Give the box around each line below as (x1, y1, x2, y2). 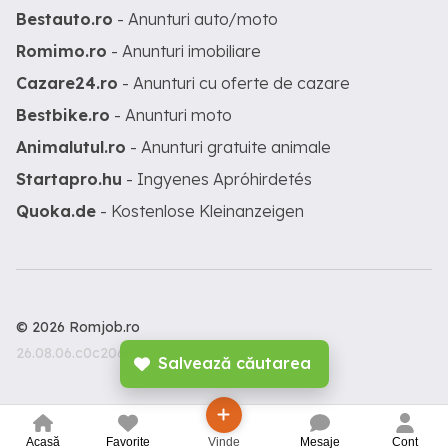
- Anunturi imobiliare (107, 41, 261, 61)
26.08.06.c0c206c (16, 344, 133, 362)
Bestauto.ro (16, 9, 113, 29)
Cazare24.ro (16, 73, 118, 93)
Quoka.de (16, 201, 96, 221)
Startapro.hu (16, 169, 122, 189)
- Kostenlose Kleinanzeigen (96, 201, 304, 221)
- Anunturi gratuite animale (126, 137, 331, 157)
